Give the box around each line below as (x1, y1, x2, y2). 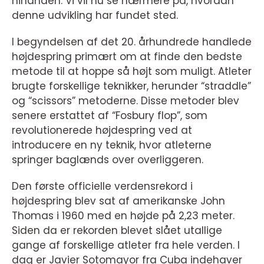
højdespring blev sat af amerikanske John (12, 194, 225, 208)
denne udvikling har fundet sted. (12, 8, 178, 22)
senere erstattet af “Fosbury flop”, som (12, 108, 207, 123)
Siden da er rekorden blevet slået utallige (12, 223, 222, 237)
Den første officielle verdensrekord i (12, 179, 193, 193)
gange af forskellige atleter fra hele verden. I (12, 238, 240, 252)
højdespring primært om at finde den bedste (12, 49, 242, 64)
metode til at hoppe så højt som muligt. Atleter (12, 64, 252, 78)
